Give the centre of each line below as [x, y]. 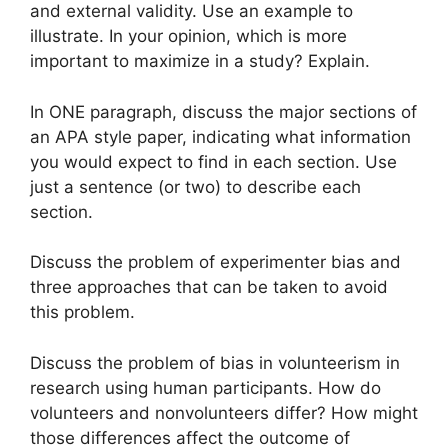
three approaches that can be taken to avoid [209, 287]
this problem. [82, 312]
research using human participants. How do [205, 387]
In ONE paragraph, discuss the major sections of [223, 111]
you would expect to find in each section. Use [213, 161]
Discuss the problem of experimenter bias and [215, 262]
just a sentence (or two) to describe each [195, 186]
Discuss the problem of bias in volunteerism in [215, 362]
